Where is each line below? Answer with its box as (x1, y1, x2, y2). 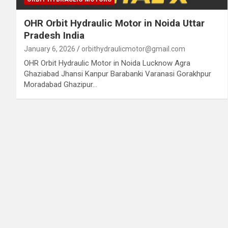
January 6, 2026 (24, 44, 75, 53)
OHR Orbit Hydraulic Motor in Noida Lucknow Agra (24, 58, 190, 68)
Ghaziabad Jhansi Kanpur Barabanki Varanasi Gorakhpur (24, 69, 211, 78)
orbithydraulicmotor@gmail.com (81, 44, 185, 53)
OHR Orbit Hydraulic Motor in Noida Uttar (24, 17, 205, 29)
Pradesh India (24, 29, 84, 41)
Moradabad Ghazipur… (24, 79, 97, 89)
